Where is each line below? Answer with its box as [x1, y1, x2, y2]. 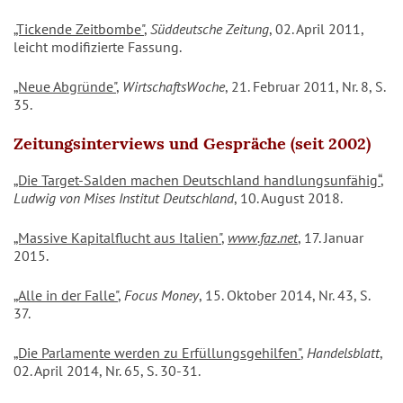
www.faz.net [228, 228, 298, 247]
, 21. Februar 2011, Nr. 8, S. [225, 77, 385, 96]
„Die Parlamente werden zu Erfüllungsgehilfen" [13, 344, 300, 363]
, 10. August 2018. [234, 189, 343, 208]
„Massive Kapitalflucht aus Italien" [13, 228, 221, 247]
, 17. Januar [298, 228, 363, 247]
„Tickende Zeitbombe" [13, 20, 144, 39]
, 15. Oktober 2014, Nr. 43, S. [199, 286, 370, 305]
